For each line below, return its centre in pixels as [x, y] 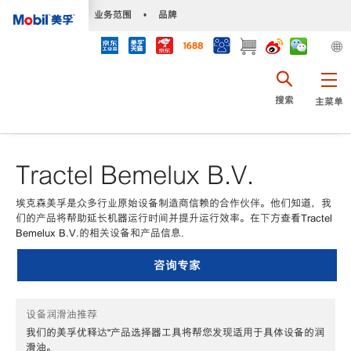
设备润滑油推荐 [62, 314]
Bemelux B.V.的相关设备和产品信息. [100, 233]
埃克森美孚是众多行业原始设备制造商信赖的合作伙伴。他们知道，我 [174, 203]
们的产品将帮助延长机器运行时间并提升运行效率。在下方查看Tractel [174, 218]
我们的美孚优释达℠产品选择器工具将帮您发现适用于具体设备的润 [175, 333]
